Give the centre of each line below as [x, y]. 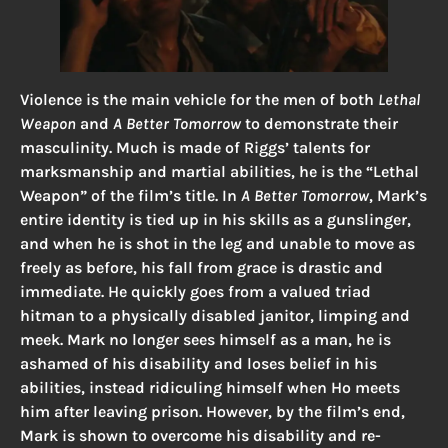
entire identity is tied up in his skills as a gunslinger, [215, 220]
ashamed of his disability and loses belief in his [198, 364]
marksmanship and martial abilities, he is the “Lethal [219, 172]
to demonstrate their [319, 124]
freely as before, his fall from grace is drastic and [201, 268]
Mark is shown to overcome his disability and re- [200, 436]
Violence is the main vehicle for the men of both [199, 100]
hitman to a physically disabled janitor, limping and [215, 316]
